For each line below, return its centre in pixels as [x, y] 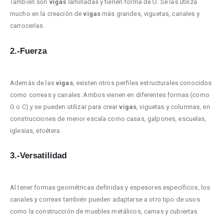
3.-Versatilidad [38, 156]
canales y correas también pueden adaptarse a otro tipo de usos [105, 200]
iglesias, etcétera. [36, 130]
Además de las [33, 83]
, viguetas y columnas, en [173, 107]
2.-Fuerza [28, 51]
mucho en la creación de [47, 14]
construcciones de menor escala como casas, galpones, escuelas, [108, 118]
